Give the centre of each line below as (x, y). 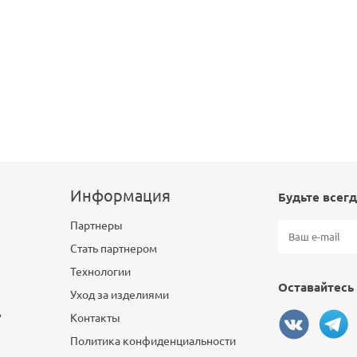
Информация (120, 196)
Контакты (95, 318)
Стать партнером (114, 249)
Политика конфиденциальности (153, 341)
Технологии (100, 272)
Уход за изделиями (120, 295)
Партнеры (96, 226)
